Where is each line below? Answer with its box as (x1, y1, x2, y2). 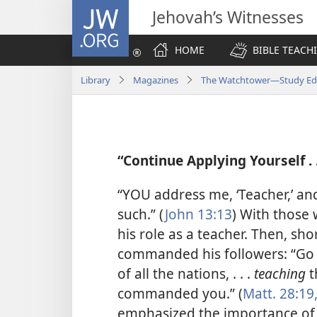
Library (81, 73, 110, 86)
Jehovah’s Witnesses (152, 6, 304, 28)
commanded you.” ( (117, 283, 243, 303)
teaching (254, 263, 309, 283)
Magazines (133, 73, 178, 86)
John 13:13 (165, 204, 232, 224)
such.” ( (117, 204, 165, 224)
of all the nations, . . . (117, 263, 254, 283)
